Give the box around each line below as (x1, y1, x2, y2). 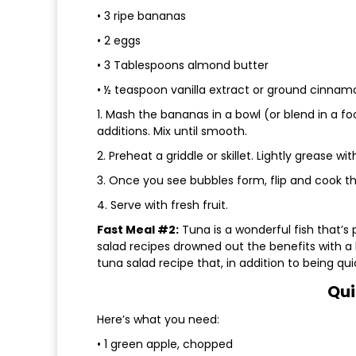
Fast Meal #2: (97, 222, 179, 238)
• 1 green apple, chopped (97, 336, 233, 353)
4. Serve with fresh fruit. (97, 197, 228, 214)
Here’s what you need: (97, 311, 219, 328)
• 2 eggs (97, 33, 141, 49)
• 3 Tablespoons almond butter (97, 57, 269, 74)
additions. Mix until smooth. (97, 123, 247, 140)
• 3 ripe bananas (97, 8, 186, 25)
